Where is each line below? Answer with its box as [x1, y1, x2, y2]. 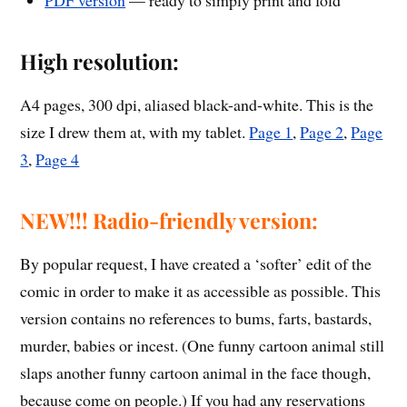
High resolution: [20, 47, 180, 76]
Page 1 [249, 121, 293, 144]
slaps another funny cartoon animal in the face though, [20, 362, 372, 384]
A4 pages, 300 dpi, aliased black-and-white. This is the [20, 94, 374, 116]
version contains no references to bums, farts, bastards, [20, 307, 372, 330]
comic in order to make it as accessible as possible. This [20, 280, 382, 303]
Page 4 [35, 148, 80, 171]
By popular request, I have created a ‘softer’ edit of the [20, 253, 372, 275]
